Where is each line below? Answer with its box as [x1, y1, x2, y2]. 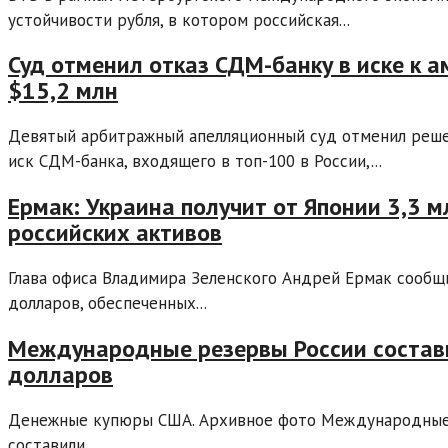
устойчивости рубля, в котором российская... [8, 8, 350, 31]
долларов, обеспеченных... [8, 292, 207, 315]
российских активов [8, 217, 222, 249]
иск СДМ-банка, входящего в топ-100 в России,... [8, 150, 382, 173]
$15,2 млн [8, 75, 118, 107]
